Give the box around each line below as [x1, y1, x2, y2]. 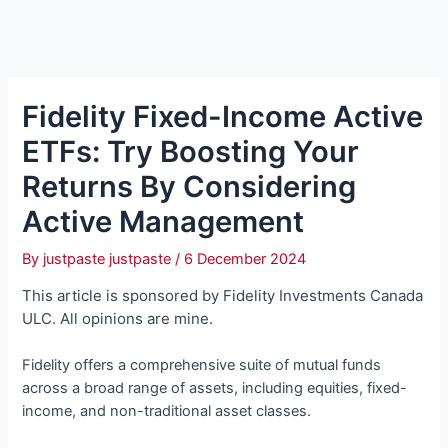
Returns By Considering [22, 168, 357, 204]
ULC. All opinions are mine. [22, 309, 214, 329]
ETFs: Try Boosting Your [22, 133, 360, 169]
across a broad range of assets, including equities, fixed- [22, 379, 408, 398]
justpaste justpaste [43, 249, 176, 268]
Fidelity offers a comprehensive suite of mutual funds [22, 356, 382, 375]
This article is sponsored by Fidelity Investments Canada [22, 286, 424, 306]
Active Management [22, 203, 305, 239]
